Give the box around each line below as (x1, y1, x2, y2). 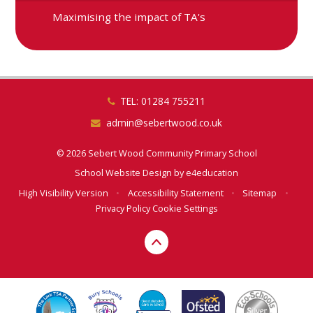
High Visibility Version (19, 186, 109, 199)
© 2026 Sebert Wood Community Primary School (56, 146, 257, 159)
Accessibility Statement (127, 186, 224, 199)
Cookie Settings (152, 201, 218, 214)
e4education (186, 166, 238, 180)
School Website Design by (75, 166, 186, 180)
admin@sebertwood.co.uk (105, 116, 222, 130)
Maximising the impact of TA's (52, 10, 206, 24)
